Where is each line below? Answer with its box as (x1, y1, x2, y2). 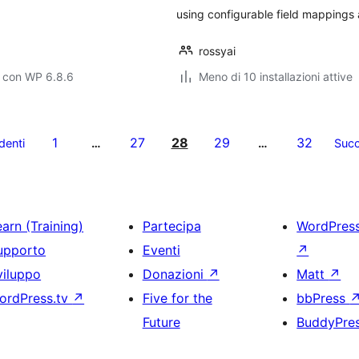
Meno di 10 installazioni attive (199, 70, 353, 83)
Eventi (142, 242, 180, 258)
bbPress (296, 290, 350, 306)
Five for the (142, 290, 212, 306)
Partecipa (142, 218, 201, 234)
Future (142, 314, 180, 330)
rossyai (199, 44, 236, 58)
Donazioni (142, 266, 208, 282)
